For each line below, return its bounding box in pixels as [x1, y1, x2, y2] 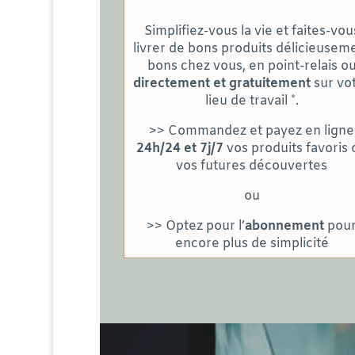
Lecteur [99, 321, 142, 337]
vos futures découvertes [176, 157, 328, 174]
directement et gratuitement [133, 74, 311, 92]
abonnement [245, 217, 328, 235]
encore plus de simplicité [174, 235, 329, 252]
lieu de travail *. [204, 92, 299, 109]
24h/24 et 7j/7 [136, 139, 224, 157]
